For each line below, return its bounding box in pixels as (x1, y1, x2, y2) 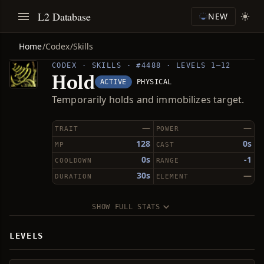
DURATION (55, 173, 93, 180)
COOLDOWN (55, 157, 93, 164)
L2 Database (38, 9, 91, 24)
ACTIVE (100, 78, 127, 86)
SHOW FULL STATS (92, 203, 160, 211)
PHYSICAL (136, 78, 172, 86)
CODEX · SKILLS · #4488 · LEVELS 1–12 (52, 61, 231, 70)
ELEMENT (156, 173, 189, 180)
